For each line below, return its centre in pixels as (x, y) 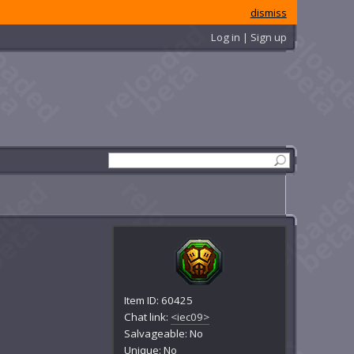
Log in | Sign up (249, 37)
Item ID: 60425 (159, 300)
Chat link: (148, 316)
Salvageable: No (164, 333)
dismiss (268, 12)
